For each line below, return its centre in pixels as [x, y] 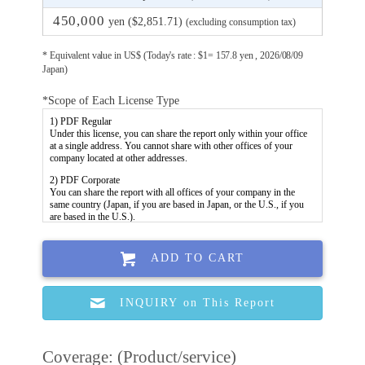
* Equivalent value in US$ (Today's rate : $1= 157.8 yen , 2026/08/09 [173, 56]
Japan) [55, 70]
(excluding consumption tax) [240, 22]
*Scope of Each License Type [111, 100]
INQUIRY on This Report [198, 302]
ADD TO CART [198, 258]
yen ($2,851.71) [145, 22]
